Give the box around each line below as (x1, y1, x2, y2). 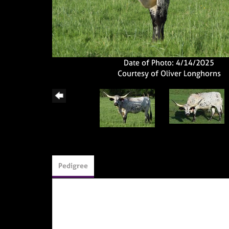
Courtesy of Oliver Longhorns (117, 67, 221, 79)
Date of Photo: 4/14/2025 (124, 57, 215, 68)
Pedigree (58, 160, 88, 170)
